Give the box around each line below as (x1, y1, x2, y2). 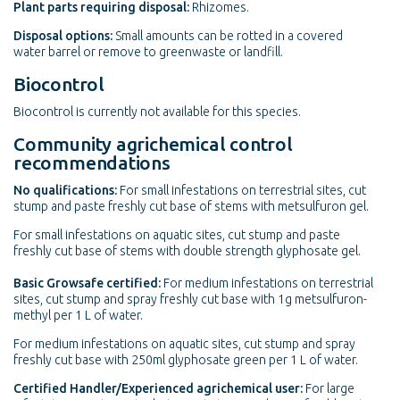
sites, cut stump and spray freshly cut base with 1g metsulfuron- (13, 291, 367, 306)
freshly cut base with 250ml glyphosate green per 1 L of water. (13, 352, 358, 367)
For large (305, 380, 354, 396)
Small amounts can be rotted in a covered (112, 28, 343, 43)
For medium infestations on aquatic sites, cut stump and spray (13, 336, 355, 351)
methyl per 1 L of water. (13, 307, 143, 322)
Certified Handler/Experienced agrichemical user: (13, 380, 305, 396)
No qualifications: (13, 182, 120, 197)
